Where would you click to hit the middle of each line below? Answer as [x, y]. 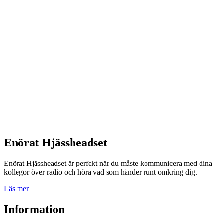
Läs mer [16, 188]
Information [34, 209]
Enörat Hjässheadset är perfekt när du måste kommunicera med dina [108, 163]
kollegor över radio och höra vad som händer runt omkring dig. [100, 172]
